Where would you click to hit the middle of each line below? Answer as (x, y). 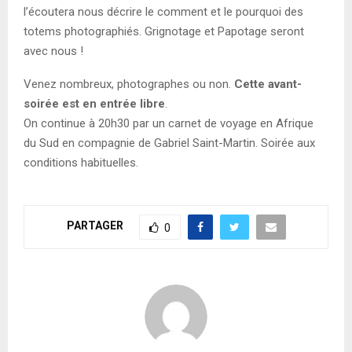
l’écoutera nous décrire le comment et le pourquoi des (163, 11)
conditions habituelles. (81, 162)
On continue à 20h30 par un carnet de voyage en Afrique (169, 123)
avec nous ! (53, 51)
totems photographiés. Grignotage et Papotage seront (164, 31)
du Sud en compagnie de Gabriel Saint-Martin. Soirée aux (169, 143)
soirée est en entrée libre (94, 103)
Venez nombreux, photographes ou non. (129, 84)
